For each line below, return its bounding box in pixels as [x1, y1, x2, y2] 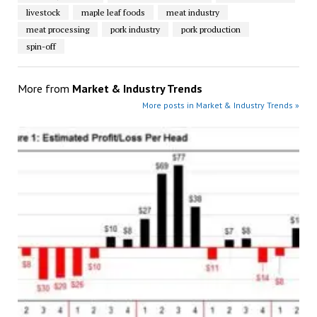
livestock [25, 7, 60, 18]
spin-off [25, 41, 56, 52]
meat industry [166, 7, 219, 18]
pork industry [110, 24, 160, 35]
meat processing [25, 24, 89, 35]
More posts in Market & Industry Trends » [142, 100, 300, 111]
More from [17, 81, 72, 96]
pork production [180, 24, 241, 35]
